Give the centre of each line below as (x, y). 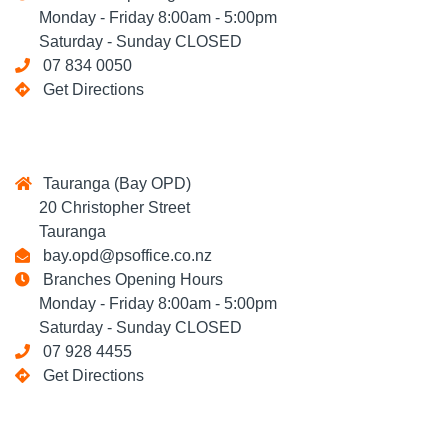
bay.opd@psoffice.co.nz (123, 255)
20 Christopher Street (102, 207)
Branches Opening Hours (129, 279)
